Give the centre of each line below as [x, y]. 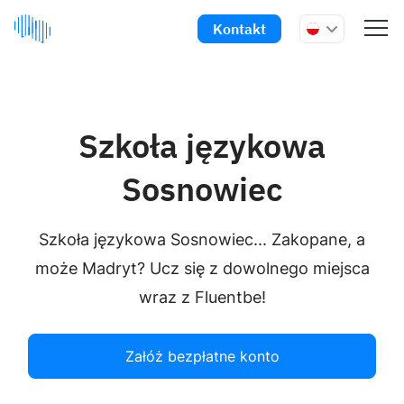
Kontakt [239, 29]
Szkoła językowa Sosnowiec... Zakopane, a [202, 239]
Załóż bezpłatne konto [202, 356]
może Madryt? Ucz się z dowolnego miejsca [202, 268]
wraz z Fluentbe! [202, 297]
